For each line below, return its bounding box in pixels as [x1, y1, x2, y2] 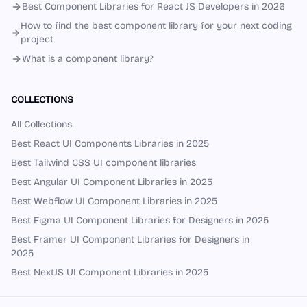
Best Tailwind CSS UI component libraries [11, 157, 196, 169]
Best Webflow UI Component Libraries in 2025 [11, 195, 217, 207]
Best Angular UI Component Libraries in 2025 [11, 176, 212, 188]
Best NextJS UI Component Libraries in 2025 [11, 267, 208, 278]
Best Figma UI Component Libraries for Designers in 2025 [11, 214, 269, 226]
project [21, 34, 54, 45]
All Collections [11, 119, 72, 130]
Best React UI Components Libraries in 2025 [11, 138, 209, 149]
